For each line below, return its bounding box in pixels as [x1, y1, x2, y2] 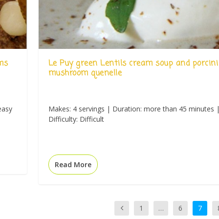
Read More [54, 160, 91, 170]
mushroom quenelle [48, 67, 122, 79]
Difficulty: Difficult [48, 114, 104, 124]
